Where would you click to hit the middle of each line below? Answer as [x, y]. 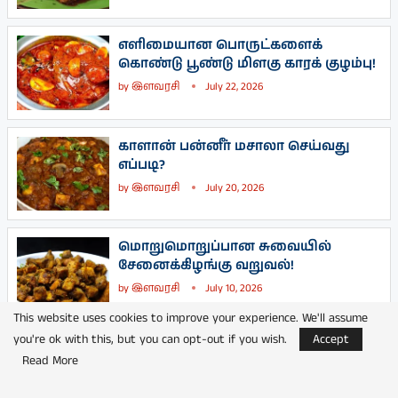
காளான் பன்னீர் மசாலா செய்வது [234, 146]
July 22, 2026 [234, 87]
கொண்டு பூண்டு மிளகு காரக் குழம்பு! [247, 64]
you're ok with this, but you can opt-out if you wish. [150, 339]
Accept [331, 339]
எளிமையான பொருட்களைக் [220, 45]
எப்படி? [142, 164]
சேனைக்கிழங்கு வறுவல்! [206, 265]
